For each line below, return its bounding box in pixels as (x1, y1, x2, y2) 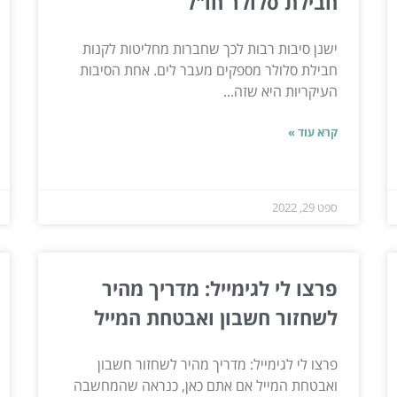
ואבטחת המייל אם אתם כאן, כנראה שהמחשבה (74, 375, 339, 395)
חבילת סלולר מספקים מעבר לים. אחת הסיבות (80, 59, 339, 80)
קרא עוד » (288, 123, 339, 140)
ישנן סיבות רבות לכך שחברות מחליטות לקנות (82, 38, 339, 58)
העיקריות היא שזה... (223, 81, 339, 101)
